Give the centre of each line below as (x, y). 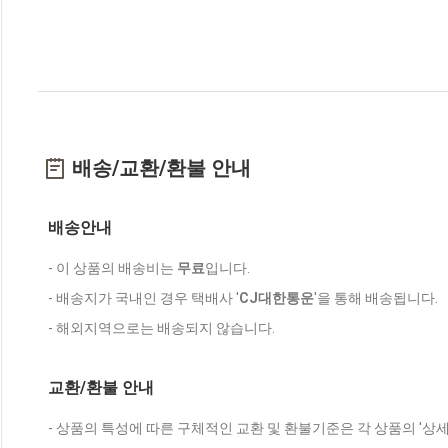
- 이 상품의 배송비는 (112, 268)
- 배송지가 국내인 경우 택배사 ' (143, 298)
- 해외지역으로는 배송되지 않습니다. (161, 328)
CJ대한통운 (276, 298)
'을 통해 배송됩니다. (376, 298)
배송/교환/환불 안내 (161, 168)
